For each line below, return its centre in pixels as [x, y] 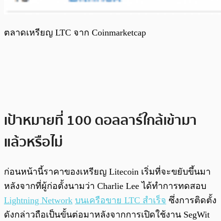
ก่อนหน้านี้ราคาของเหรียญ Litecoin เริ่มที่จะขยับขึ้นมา [107, 172]
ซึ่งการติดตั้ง [191, 201]
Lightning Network [38, 201]
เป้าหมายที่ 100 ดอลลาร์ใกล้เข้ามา [100, 120]
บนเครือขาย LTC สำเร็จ [121, 201]
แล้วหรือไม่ [33, 142]
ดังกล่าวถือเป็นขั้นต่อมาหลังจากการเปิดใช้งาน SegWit [107, 215]
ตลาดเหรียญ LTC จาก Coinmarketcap [75, 32]
